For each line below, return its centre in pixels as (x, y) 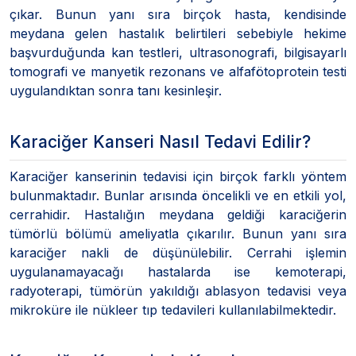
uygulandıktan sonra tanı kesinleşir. (116, 90)
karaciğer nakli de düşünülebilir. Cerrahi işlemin (178, 252)
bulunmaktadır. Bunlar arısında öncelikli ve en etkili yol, (178, 195)
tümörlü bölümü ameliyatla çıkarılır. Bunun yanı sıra (178, 233)
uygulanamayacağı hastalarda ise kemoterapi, (178, 271)
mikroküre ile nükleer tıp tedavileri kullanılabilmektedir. (173, 310)
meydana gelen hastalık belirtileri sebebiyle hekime (178, 33)
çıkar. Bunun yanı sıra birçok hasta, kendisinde (178, 14)
